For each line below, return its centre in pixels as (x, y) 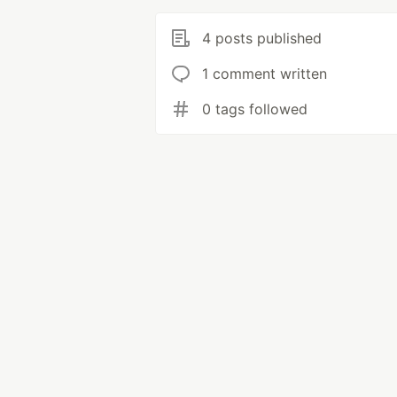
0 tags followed (255, 109)
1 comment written (265, 74)
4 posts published (262, 38)
